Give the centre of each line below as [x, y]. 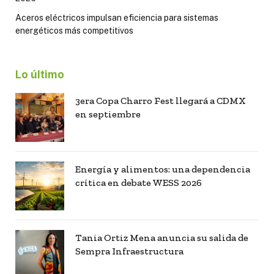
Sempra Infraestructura [129, 251]
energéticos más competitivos [74, 30]
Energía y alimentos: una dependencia [163, 169]
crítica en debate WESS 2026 [139, 182]
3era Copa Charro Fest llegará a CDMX [161, 100]
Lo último [40, 74]
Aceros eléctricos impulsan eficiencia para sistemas [117, 17]
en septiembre [108, 114]
